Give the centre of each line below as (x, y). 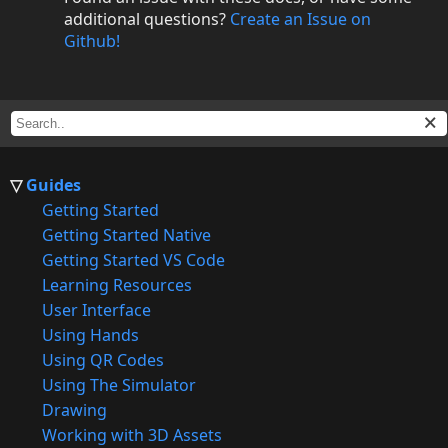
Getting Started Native (126, 234)
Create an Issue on (300, 18)
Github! (92, 40)
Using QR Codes (103, 359)
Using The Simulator (119, 384)
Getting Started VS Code (133, 259)
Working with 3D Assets (132, 434)
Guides (53, 184)
